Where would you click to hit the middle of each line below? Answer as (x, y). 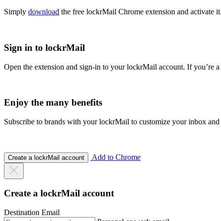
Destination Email (32, 213)
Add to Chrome (115, 157)
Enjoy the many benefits (53, 103)
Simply (16, 12)
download (44, 12)
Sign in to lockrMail (44, 47)
